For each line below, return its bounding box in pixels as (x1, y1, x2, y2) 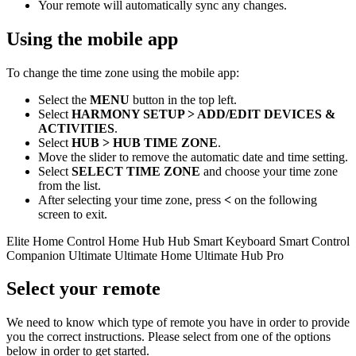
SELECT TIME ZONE (72, 164, 200, 178)
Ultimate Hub (195, 248, 263, 262)
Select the (38, 92, 90, 106)
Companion (6, 248, 65, 262)
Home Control (33, 234, 105, 248)
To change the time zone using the (6, 65, 180, 79)
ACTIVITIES (38, 121, 114, 135)
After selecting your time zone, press (38, 192, 224, 207)
